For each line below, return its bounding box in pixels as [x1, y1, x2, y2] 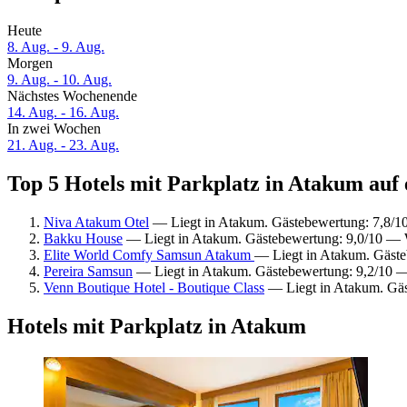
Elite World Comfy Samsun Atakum [44, 246, 254, 263]
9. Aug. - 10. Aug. [7, 72, 112, 88]
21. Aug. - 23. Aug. [7, 137, 119, 154]
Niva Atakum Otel [44, 213, 149, 230]
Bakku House [44, 230, 123, 246]
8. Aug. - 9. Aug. [7, 39, 104, 55]
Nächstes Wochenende [7, 88, 137, 104]
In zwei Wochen [7, 121, 101, 137]
